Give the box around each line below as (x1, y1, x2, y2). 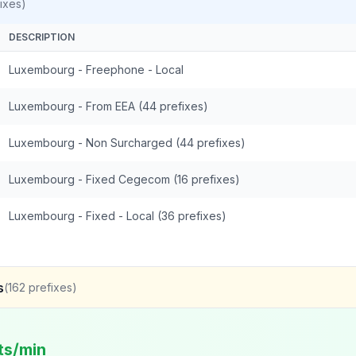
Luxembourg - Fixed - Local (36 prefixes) (9, 209, 226, 222)
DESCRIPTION (9, 31, 75, 43)
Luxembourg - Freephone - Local (9, 63, 184, 76)
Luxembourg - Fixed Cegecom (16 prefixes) (9, 172, 240, 186)
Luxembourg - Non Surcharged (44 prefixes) (9, 136, 246, 149)
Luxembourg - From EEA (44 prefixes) (9, 99, 208, 113)
